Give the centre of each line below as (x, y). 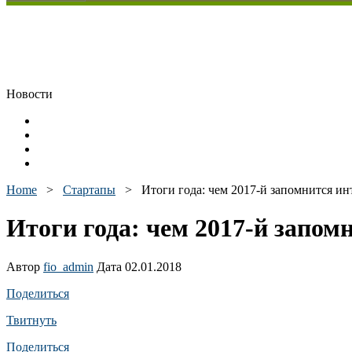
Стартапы (89, 190)
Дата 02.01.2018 (137, 266)
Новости (29, 94)
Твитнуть (31, 320)
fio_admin (68, 266)
